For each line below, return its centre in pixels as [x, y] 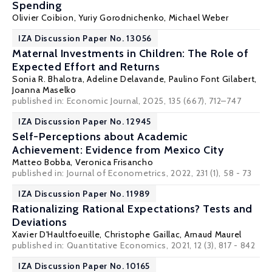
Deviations [40, 222]
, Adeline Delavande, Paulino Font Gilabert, [170, 79]
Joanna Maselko [44, 90]
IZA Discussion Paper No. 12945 [85, 121]
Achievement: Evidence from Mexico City [118, 150]
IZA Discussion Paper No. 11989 [84, 194]
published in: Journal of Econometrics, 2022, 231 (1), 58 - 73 [132, 173]
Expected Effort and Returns [86, 67]
